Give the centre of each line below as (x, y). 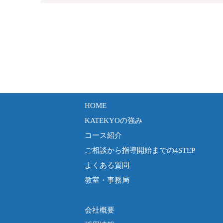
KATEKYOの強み (113, 120)
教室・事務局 (107, 180)
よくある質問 (107, 165)
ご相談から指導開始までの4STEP (140, 150)
